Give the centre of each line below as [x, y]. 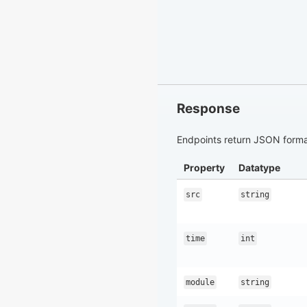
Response [208, 109]
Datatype [259, 168]
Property [204, 168]
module [200, 283]
